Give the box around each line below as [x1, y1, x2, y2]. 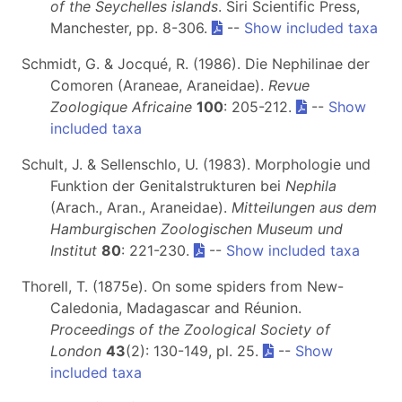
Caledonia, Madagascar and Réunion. [50, 298, 301, 317]
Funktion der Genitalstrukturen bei [50, 176, 285, 195]
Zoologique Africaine [50, 97, 192, 116]
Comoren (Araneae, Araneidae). [50, 75, 268, 94]
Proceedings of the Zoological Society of [50, 319, 330, 338]
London [50, 341, 101, 360]
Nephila [285, 176, 336, 195]
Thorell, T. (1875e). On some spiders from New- [22, 276, 344, 295]
